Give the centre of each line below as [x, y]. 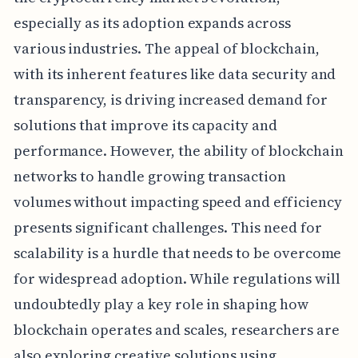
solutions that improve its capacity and [145, 125]
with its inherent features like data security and [175, 74]
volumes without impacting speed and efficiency [177, 201]
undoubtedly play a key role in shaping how [161, 304]
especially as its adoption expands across [152, 22]
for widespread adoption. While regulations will [177, 278]
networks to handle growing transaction [149, 176]
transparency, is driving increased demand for [170, 99]
